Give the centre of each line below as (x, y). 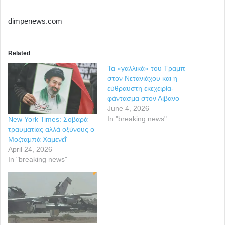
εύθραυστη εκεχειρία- (141, 88)
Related (19, 53)
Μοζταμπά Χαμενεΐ (37, 139)
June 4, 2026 (128, 108)
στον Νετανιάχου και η (142, 78)
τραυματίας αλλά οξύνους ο (51, 129)
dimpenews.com (35, 21)
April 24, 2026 (30, 149)
